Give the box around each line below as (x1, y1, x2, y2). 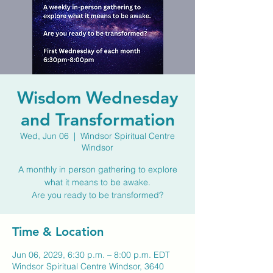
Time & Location (12, 224, 104, 239)
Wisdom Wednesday (16, 87, 179, 108)
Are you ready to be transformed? (32, 190, 163, 200)
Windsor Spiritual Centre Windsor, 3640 (12, 261, 164, 272)
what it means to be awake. (44, 177, 151, 188)
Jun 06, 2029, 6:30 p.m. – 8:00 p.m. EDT (12, 249, 170, 260)
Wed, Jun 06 (20, 130, 69, 141)
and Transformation (20, 109, 175, 130)
